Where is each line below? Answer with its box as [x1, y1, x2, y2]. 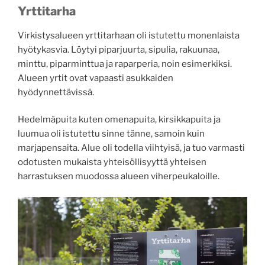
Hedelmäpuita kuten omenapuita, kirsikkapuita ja [18, 114, 221, 125]
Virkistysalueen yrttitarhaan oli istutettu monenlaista [18, 30, 240, 41]
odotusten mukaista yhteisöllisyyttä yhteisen [18, 157, 206, 168]
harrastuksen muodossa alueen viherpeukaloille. [18, 171, 219, 182]
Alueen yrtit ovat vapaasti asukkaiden [18, 72, 173, 83]
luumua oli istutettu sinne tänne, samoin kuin [18, 128, 205, 140]
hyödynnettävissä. [18, 86, 94, 98]
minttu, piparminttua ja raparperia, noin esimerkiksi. [18, 58, 232, 69]
